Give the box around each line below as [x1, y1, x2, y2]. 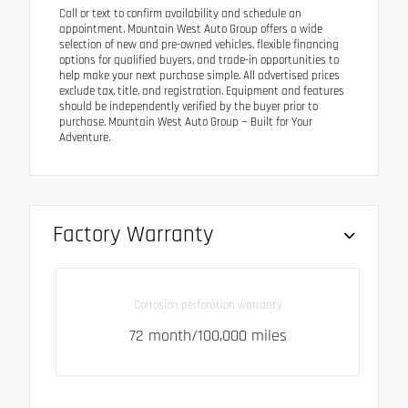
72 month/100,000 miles [128, 325, 287, 346]
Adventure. [59, 129, 110, 145]
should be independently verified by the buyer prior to [59, 98, 318, 114]
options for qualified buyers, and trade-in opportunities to [59, 52, 339, 67]
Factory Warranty [53, 219, 213, 250]
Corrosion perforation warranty [133, 297, 282, 312]
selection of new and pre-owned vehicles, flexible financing [59, 36, 339, 52]
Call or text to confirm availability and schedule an [59, 5, 301, 21]
